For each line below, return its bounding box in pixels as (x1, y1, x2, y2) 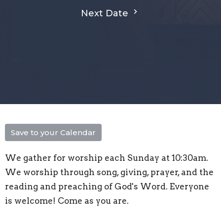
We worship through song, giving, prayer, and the (5, 167, 214, 177)
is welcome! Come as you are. (5, 195, 129, 206)
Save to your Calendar (11, 127, 96, 137)
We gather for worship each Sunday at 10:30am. (5, 152, 208, 163)
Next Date (81, 7, 131, 19)
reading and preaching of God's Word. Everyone (5, 181, 209, 191)
